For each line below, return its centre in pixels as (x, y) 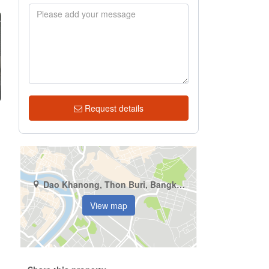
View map (109, 205)
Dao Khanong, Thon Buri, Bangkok (180, 184)
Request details (114, 108)
